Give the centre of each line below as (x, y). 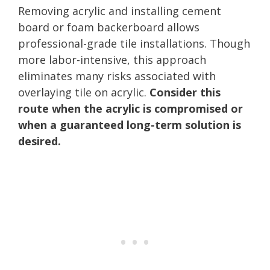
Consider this (185, 92)
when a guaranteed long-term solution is (130, 124)
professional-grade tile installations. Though (134, 43)
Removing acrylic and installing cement (120, 11)
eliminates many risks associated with (117, 76)
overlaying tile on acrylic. (84, 92)
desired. (39, 141)
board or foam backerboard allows (109, 27)
